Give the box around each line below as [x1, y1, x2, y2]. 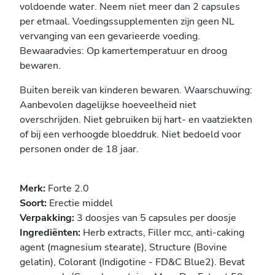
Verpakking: [20, 211, 74, 225]
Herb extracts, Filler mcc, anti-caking [83, 226, 244, 240]
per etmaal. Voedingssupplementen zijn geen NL [20, 15, 234, 29]
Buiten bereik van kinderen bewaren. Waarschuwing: [20, 83, 252, 98]
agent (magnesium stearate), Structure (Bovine [20, 241, 227, 255]
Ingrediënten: [20, 226, 83, 240]
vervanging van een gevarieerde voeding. [20, 29, 200, 44]
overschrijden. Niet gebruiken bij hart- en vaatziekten [20, 113, 252, 127]
